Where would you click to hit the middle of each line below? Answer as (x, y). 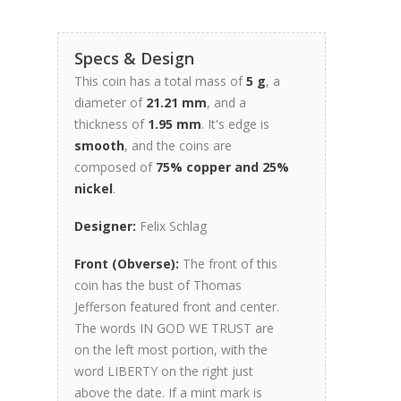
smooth (99, 145)
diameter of (110, 102)
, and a (226, 102)
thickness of (111, 124)
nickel (94, 188)
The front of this (228, 264)
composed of (115, 167)
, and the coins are (178, 145)
